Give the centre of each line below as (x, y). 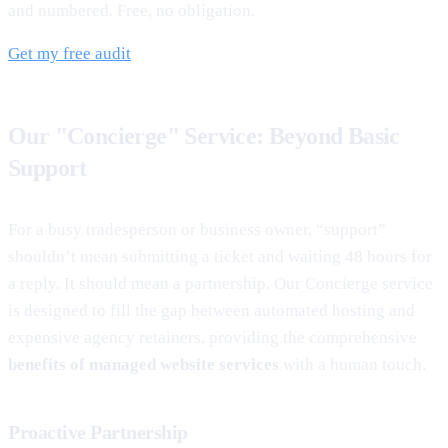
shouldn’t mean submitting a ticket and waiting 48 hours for (220, 256)
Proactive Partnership (98, 431)
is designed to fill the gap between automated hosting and (211, 310)
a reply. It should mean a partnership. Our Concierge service (220, 283)
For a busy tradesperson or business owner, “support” (197, 229)
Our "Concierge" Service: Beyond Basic (204, 135)
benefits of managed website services (143, 364)
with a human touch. (352, 364)
